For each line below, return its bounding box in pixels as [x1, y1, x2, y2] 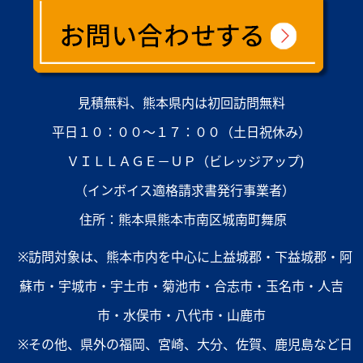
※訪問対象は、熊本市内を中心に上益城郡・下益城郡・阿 [11, 248, 352, 266]
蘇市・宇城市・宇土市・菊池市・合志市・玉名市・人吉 [19, 277, 344, 295]
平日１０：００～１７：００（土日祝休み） [52, 123, 311, 141]
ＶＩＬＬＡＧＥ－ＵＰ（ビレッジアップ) [59, 152, 304, 170]
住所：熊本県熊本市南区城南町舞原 [76, 211, 287, 228]
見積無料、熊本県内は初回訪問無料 [78, 94, 285, 112]
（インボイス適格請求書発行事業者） [68, 181, 295, 199]
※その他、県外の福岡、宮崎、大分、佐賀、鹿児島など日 [11, 335, 352, 353]
